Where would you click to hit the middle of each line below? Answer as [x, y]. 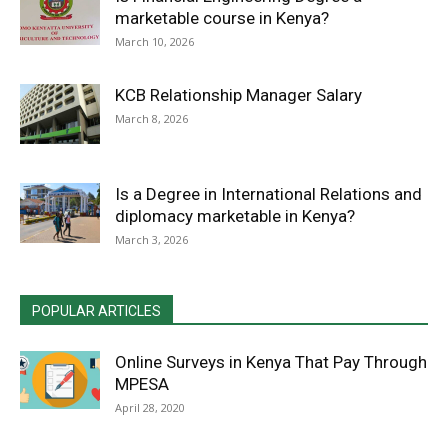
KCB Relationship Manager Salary [238, 95]
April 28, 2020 [150, 407]
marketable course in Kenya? [222, 18]
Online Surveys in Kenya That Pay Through [271, 362]
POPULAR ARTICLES [96, 311]
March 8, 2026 [151, 118]
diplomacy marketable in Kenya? [235, 216]
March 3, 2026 [151, 239]
